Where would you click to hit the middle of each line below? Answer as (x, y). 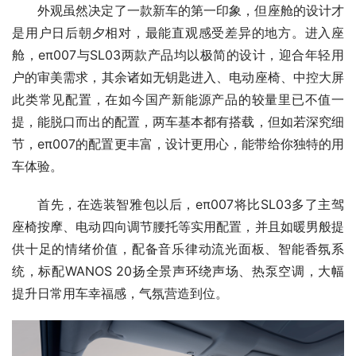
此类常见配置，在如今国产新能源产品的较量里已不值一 (178, 100)
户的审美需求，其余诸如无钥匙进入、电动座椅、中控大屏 (178, 77)
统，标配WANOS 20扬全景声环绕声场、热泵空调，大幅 (178, 271)
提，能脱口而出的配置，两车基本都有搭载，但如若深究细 (178, 122)
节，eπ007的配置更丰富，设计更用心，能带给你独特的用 (178, 144)
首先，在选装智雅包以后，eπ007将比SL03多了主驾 (191, 205)
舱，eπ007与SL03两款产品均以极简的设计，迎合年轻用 (178, 55)
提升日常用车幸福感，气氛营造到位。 (120, 294)
